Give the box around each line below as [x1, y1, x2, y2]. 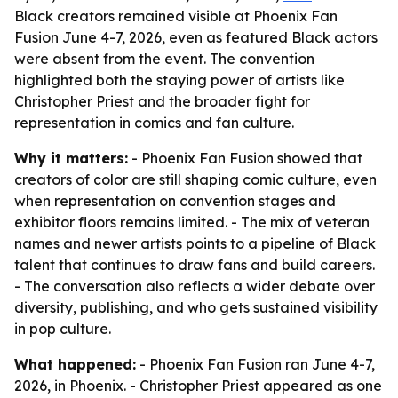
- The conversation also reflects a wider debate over [14, 277, 375, 295]
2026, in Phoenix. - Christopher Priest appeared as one [14, 377, 382, 394]
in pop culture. [14, 320, 111, 338]
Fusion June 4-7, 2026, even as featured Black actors [14, 28, 378, 46]
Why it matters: [14, 149, 128, 167]
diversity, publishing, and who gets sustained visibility [14, 298, 378, 316]
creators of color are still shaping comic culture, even [14, 171, 377, 188]
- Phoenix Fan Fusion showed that [128, 149, 362, 167]
